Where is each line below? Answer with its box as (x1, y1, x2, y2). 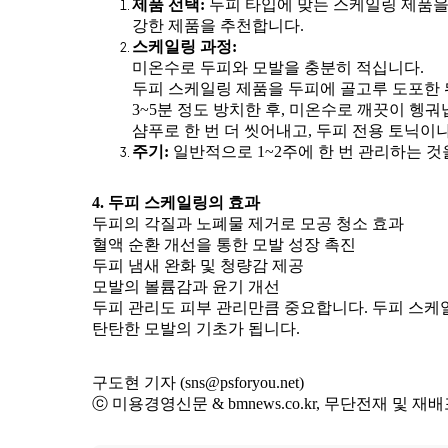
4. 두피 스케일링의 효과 (92, 194, 260, 211)
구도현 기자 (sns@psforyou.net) (92, 374, 304, 391)
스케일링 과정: (132, 38, 237, 55)
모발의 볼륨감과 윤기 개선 (92, 278, 280, 295)
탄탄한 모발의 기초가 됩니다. (92, 320, 300, 337)
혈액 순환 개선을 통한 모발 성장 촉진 (92, 236, 356, 253)
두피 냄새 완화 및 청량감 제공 (92, 257, 304, 274)
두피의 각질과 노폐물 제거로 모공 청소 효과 (92, 215, 404, 232)
